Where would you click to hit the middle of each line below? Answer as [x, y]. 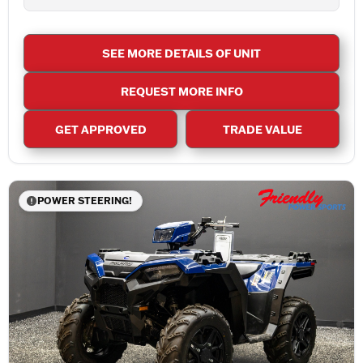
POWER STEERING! [85, 200]
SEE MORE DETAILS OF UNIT [181, 53]
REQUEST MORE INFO [181, 91]
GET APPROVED [100, 129]
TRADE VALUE [263, 129]
